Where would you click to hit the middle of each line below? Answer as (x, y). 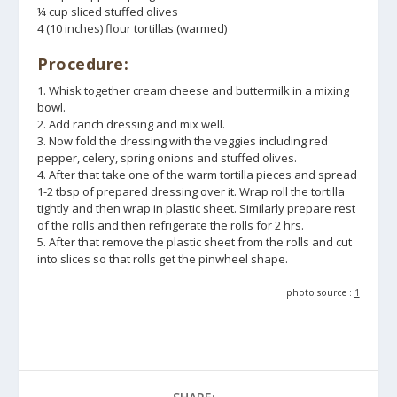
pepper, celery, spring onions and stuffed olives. (167, 158)
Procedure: (83, 64)
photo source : (320, 293)
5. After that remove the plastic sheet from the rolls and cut (195, 242)
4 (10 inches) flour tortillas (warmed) (132, 28)
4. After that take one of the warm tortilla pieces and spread (198, 175)
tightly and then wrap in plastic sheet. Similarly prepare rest (197, 209)
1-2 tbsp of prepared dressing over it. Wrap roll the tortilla (191, 192)
